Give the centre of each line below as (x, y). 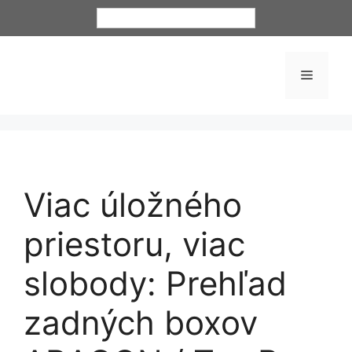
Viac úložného (133, 204)
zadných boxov (141, 322)
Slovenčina (136, 18)
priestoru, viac (134, 244)
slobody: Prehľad (155, 283)
